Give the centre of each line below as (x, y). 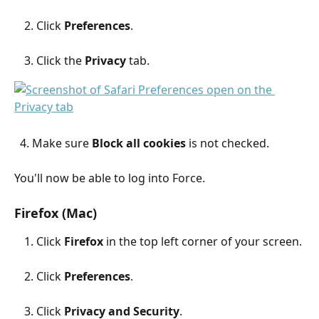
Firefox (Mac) (56, 213)
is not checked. (228, 143)
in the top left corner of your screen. (203, 242)
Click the (61, 61)
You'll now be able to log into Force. (110, 178)
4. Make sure (56, 143)
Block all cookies (139, 143)
